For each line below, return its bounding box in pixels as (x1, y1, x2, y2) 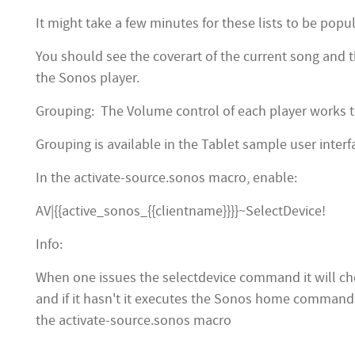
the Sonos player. (36, 69, 139, 87)
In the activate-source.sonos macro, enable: (36, 169, 297, 187)
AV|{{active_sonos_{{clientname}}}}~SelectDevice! (36, 202, 326, 220)
